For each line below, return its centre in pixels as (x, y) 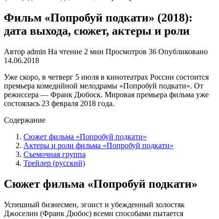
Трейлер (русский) (54, 163)
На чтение (65, 51)
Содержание (25, 120)
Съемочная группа (55, 154)
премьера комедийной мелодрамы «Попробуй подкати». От (104, 86)
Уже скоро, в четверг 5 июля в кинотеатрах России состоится (106, 77)
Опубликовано (183, 51)
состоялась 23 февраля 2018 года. (59, 103)
